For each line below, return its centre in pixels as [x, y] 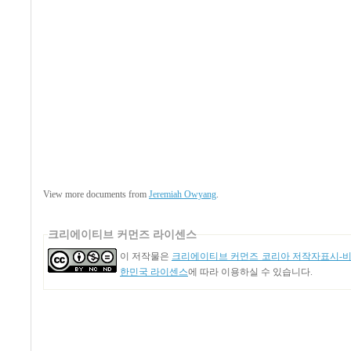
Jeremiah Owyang [183, 194]
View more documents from [96, 194]
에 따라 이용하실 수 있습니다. [250, 271]
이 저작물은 [146, 256]
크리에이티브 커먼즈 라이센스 [122, 234]
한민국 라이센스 [154, 271]
